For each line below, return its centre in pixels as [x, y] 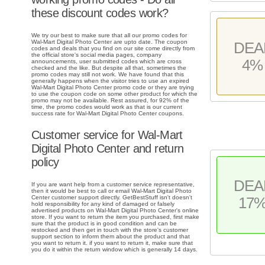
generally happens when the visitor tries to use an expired [110, 81]
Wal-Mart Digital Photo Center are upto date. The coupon [109, 42]
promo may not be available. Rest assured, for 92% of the [110, 101]
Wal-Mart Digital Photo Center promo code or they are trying [113, 88]
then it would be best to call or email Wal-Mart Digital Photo [112, 190]
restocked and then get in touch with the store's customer [110, 230]
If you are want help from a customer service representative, [113, 184]
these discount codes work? [100, 13]
